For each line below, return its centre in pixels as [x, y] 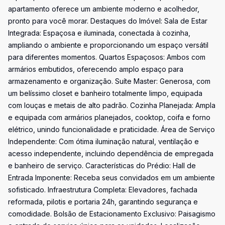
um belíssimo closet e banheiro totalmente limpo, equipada [105, 93]
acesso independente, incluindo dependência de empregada [111, 153]
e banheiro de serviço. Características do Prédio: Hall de [102, 165]
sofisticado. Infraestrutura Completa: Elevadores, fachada [103, 190]
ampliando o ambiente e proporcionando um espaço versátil [108, 45]
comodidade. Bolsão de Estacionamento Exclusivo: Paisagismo [112, 214]
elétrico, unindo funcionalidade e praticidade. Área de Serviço [111, 129]
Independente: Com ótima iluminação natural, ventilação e [103, 141]
